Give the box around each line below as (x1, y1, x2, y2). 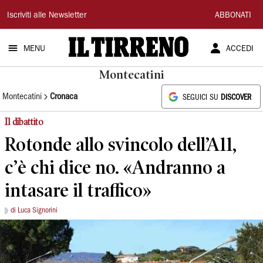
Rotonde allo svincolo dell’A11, (5, 133, 237, 155)
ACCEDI (225, 45, 254, 53)
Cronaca (50, 92, 77, 101)
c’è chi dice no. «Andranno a (5, 156, 225, 178)
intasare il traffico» (5, 179, 151, 201)
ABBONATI (215, 12, 251, 20)
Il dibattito (5, 116, 43, 127)
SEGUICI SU (183, 95, 221, 101)
